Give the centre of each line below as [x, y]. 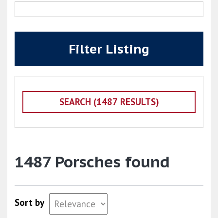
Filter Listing [109, 49]
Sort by [29, 202]
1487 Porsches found [92, 162]
